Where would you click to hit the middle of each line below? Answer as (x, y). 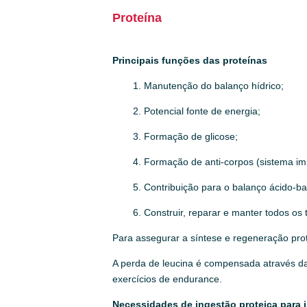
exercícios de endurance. (168, 279)
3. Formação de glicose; (186, 136)
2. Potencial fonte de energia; (197, 111)
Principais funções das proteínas (190, 60)
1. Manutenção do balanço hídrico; (209, 85)
